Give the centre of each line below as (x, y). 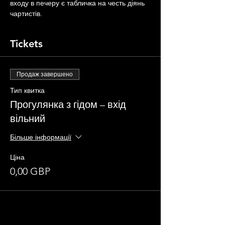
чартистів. (26, 14)
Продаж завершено (45, 74)
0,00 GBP (30, 171)
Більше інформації (41, 137)
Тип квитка (27, 90)
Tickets (26, 44)
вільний (28, 119)
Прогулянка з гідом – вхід (68, 104)
